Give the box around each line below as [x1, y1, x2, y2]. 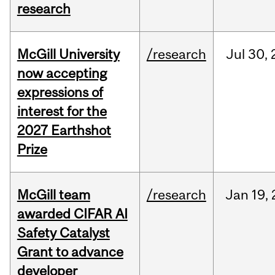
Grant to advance [17, 244, 123, 260]
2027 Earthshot [17, 122, 111, 139]
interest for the [17, 103, 107, 120]
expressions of [17, 84, 103, 101]
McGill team [17, 187, 90, 203]
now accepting [17, 65, 107, 82]
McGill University [17, 46, 120, 63]
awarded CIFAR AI [17, 206, 128, 222]
